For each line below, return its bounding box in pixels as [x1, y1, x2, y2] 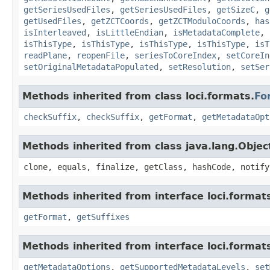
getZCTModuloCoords [159, 16, 245, 26]
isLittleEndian [96, 27, 163, 37]
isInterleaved [24, 27, 86, 37]
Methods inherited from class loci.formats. [22, 90, 254, 102]
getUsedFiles [24, 16, 81, 26]
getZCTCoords [91, 16, 149, 26]
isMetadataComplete [173, 27, 260, 37]
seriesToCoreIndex [134, 50, 216, 60]
